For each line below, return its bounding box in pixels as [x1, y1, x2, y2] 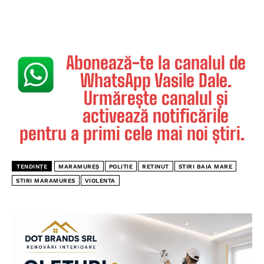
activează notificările [82, 105, 229, 127]
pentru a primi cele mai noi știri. [19, 123, 245, 144]
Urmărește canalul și [83, 87, 228, 109]
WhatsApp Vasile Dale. [80, 70, 232, 91]
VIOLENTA [84, 177, 115, 184]
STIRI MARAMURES [16, 177, 75, 184]
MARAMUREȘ [58, 163, 100, 170]
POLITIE [108, 163, 133, 170]
